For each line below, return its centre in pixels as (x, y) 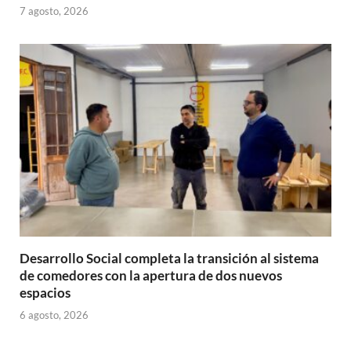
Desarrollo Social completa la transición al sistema (169, 258)
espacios (45, 292)
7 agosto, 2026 (54, 11)
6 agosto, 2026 (54, 315)
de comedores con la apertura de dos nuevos (151, 275)
